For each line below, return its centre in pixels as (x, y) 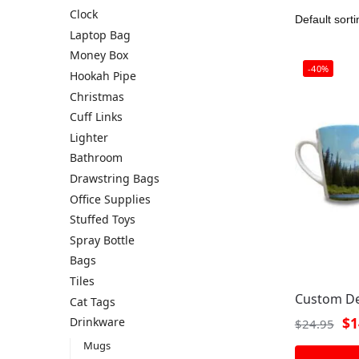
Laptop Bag (100, 34)
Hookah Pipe (103, 75)
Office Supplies (110, 199)
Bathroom (96, 158)
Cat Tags (93, 301)
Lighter (89, 137)
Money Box (99, 55)
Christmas (97, 96)
